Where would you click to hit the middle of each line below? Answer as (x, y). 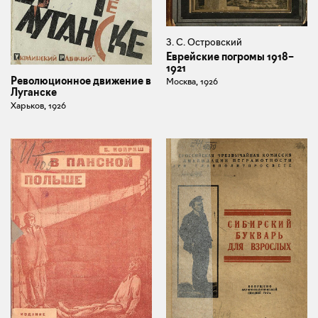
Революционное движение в (81, 81)
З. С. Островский (204, 42)
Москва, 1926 (192, 82)
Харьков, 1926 (38, 105)
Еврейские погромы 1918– (230, 57)
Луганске (34, 92)
